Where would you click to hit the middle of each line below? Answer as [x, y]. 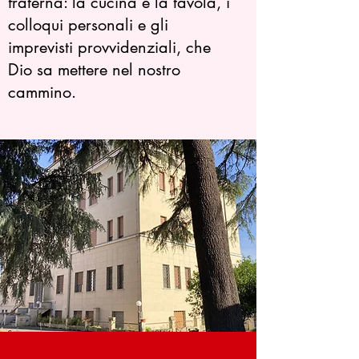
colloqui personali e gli [88, 25]
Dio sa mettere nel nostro [94, 70]
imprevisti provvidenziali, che [109, 47]
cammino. [42, 92]
